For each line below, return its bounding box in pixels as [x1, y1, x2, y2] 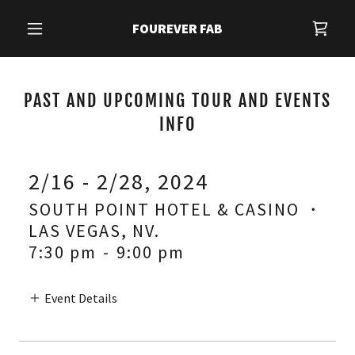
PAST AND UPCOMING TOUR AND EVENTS [24, 90, 331, 111]
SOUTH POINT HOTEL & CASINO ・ [29, 198, 323, 220]
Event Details [44, 290, 117, 307]
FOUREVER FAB [132, 20, 223, 37]
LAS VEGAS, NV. [29, 219, 160, 242]
